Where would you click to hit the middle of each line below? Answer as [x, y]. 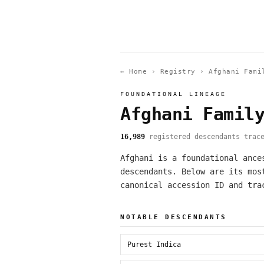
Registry [178, 72]
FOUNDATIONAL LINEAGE [173, 94]
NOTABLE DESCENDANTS [174, 217]
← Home [133, 72]
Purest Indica [154, 245]
